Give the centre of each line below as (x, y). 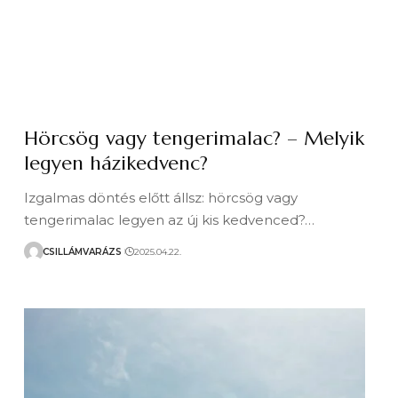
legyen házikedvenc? (116, 163)
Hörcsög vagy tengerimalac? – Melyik (195, 138)
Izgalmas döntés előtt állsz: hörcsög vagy (161, 198)
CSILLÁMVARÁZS (83, 251)
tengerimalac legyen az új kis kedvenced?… (170, 220)
